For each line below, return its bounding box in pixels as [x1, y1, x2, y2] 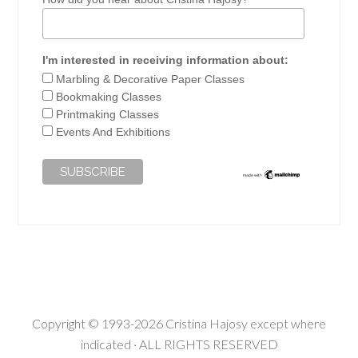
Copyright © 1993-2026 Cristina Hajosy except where [32, 316, 326, 332]
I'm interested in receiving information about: [42, 53, 289, 66]
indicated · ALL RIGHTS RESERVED [80, 336, 278, 352]
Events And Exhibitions [56, 125, 171, 138]
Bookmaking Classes [56, 89, 162, 103]
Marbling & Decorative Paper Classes [56, 72, 245, 86]
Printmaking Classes [56, 107, 160, 121]
